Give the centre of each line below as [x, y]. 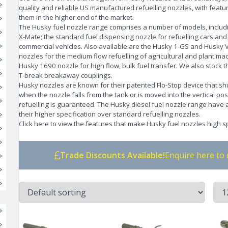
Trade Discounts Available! [113, 155]
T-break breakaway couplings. [66, 76]
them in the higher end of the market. [77, 18]
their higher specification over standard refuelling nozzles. [110, 114]
